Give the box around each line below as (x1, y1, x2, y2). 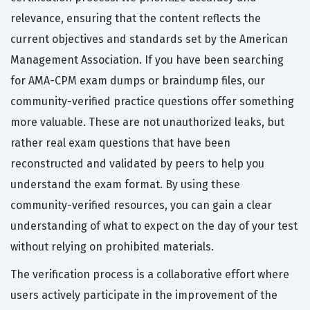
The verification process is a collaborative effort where (10, 268, 289, 282)
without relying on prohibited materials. (10, 240, 214, 254)
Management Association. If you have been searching (10, 53, 284, 67)
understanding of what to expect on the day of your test (10, 219, 298, 233)
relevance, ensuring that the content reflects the (10, 12, 261, 26)
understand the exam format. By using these (10, 178, 240, 192)
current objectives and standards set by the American (10, 33, 288, 46)
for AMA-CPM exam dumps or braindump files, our (10, 74, 265, 88)
